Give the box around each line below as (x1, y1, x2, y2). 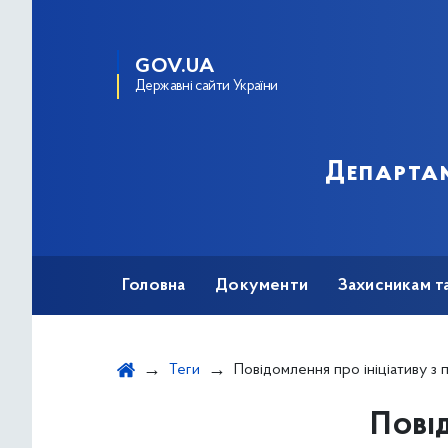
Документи (215, 277, 308, 295)
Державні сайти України (135, 79, 278, 94)
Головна (122, 277, 186, 295)
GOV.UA (135, 57, 215, 77)
